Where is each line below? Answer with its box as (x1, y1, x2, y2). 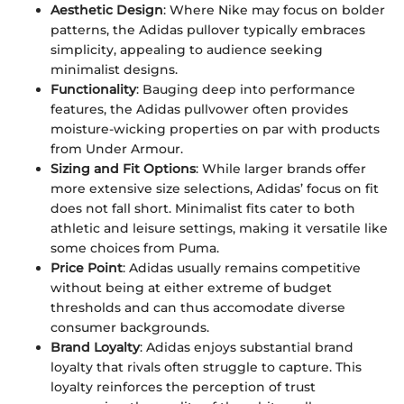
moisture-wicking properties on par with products (50, 120, 380, 137)
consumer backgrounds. (50, 318, 209, 335)
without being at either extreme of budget (50, 279, 332, 296)
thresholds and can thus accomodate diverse (50, 298, 345, 316)
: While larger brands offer (196, 160, 366, 177)
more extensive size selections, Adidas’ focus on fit (50, 179, 379, 197)
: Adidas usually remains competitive (123, 259, 361, 276)
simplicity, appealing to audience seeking (50, 41, 323, 58)
